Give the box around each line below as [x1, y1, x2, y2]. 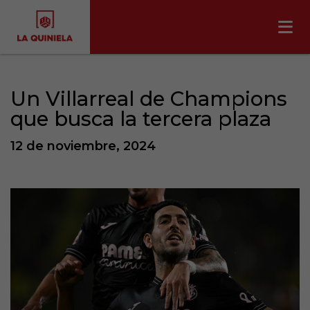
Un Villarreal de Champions [10, 86, 287, 111]
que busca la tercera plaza [10, 107, 271, 131]
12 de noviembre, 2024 [10, 138, 156, 154]
